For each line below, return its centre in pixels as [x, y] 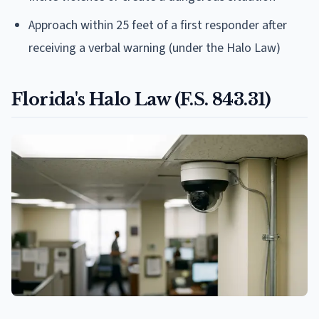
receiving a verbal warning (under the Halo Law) [155, 48]
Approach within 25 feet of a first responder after [158, 25]
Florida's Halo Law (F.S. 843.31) [141, 99]
